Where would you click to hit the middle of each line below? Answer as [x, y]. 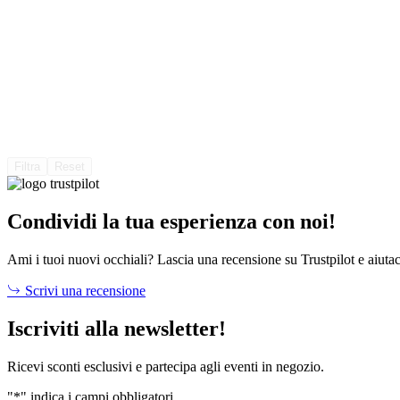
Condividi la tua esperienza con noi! [171, 222]
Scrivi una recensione [83, 291]
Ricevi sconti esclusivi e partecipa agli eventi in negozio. [166, 366]
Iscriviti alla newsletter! [117, 328]
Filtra [27, 167]
